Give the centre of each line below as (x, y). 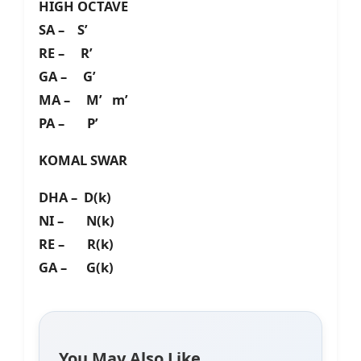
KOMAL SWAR (83, 160)
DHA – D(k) (75, 197)
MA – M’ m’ (83, 100)
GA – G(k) (76, 268)
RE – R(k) (76, 244)
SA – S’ (63, 30)
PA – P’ (68, 123)
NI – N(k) (77, 221)
